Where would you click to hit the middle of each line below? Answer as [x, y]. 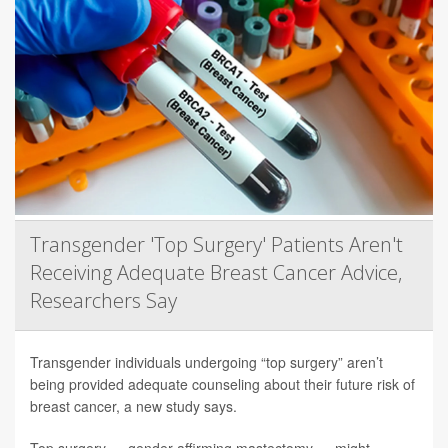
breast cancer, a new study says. [133, 405]
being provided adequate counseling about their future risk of [222, 383]
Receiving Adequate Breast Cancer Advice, [216, 272]
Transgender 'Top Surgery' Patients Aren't [216, 244]
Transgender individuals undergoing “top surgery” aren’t [206, 361]
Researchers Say [103, 300]
